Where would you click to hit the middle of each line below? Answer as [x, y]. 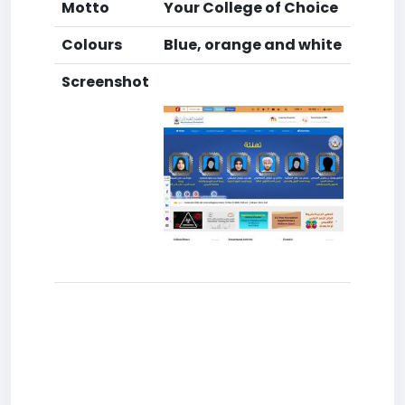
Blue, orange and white [253, 45]
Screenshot [105, 82]
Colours [92, 45]
